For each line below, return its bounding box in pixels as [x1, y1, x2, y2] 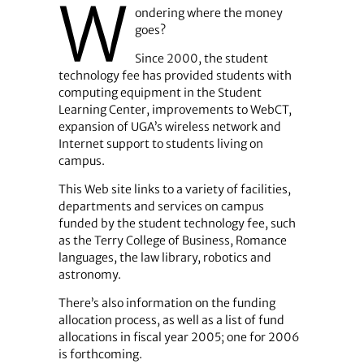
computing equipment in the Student [58, 84, 262, 100]
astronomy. [58, 267, 121, 283]
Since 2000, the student [134, 50, 268, 66]
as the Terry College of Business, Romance [58, 233, 287, 249]
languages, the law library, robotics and [58, 250, 271, 266]
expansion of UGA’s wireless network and [58, 119, 281, 134]
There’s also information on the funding [58, 296, 275, 311]
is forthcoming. [58, 347, 142, 362]
